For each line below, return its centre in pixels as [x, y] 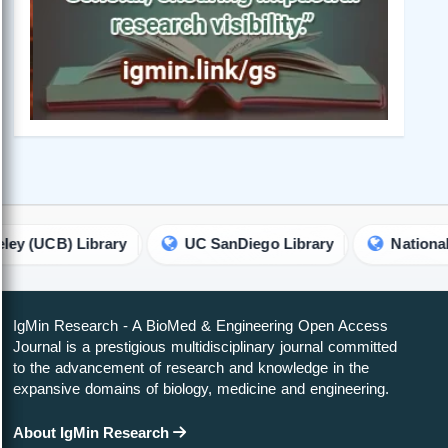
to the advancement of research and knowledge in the [191, 368]
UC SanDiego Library [179, 244]
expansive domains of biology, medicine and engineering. [201, 389]
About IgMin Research [93, 433]
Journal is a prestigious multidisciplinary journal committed [205, 347]
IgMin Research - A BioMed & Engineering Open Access [200, 326]
